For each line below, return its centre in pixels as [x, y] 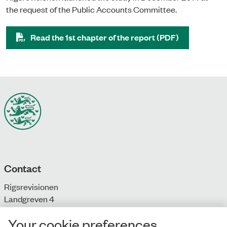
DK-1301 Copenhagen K [46, 211]
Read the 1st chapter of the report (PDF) [105, 37]
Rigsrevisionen [31, 186]
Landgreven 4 [29, 198]
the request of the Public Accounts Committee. [91, 9]
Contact [23, 167]
